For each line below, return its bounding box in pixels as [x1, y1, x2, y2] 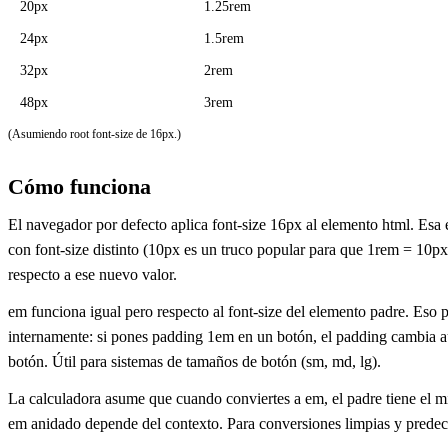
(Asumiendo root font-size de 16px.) [8, 127, 181, 141]
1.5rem [204, 31, 244, 46]
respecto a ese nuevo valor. [8, 266, 177, 283]
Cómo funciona [8, 174, 151, 199]
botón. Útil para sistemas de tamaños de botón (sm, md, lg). [8, 353, 381, 370]
